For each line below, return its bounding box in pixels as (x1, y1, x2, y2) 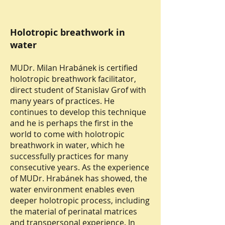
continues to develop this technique (10, 106, 146, 118)
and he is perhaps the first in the (10, 118, 133, 129)
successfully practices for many (10, 151, 128, 162)
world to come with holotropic (10, 129, 125, 140)
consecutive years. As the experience (10, 162, 149, 173)
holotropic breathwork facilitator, (10, 73, 136, 84)
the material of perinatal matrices (10, 206, 137, 217)
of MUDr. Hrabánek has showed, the (10, 173, 147, 184)
